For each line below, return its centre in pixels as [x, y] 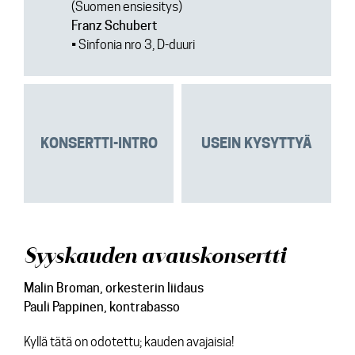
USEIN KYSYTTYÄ [256, 143]
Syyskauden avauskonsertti [155, 256]
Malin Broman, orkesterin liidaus [114, 288]
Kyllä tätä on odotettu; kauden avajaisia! [129, 342]
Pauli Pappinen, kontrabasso [102, 307]
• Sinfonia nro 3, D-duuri [133, 45]
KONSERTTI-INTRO [99, 143]
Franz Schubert [115, 26]
